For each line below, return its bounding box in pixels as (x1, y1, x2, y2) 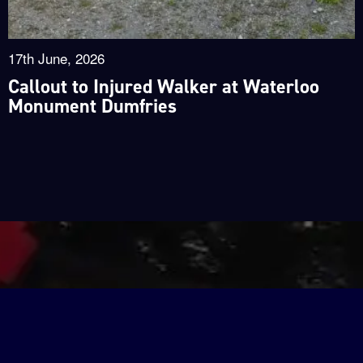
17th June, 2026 (7, 48, 105, 69)
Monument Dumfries (7, 93, 177, 120)
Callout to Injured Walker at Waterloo (7, 74, 319, 100)
